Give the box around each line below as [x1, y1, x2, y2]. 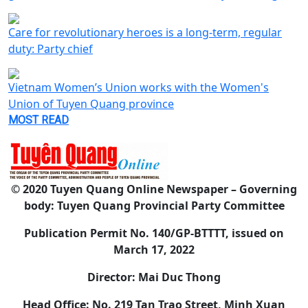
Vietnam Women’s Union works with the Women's [8, 80, 269, 95]
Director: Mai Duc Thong [87, 269, 221, 285]
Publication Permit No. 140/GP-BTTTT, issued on [24, 225, 284, 241]
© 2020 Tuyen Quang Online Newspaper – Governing [11, 181, 297, 197]
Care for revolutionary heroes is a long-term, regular [8, 25, 282, 40]
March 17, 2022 [113, 241, 195, 257]
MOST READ [8, 113, 69, 126]
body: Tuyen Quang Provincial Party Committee [23, 197, 285, 213]
